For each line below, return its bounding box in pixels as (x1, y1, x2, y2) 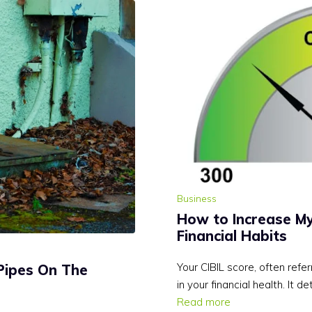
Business (177, 192, 217, 205)
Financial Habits (177, 226, 287, 244)
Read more (177, 295, 231, 309)
